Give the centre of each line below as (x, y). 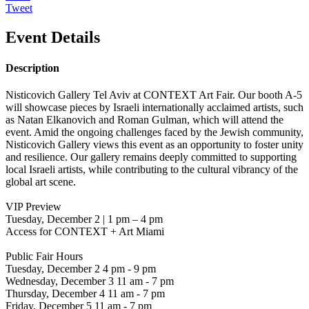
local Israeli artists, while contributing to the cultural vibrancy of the (152, 169)
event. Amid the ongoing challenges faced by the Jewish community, (154, 132)
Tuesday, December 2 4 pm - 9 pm (81, 268)
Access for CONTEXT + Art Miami (85, 231)
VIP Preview (33, 206)
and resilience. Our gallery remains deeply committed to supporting (151, 157)
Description (32, 68)
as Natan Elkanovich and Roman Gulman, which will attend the (144, 119)
